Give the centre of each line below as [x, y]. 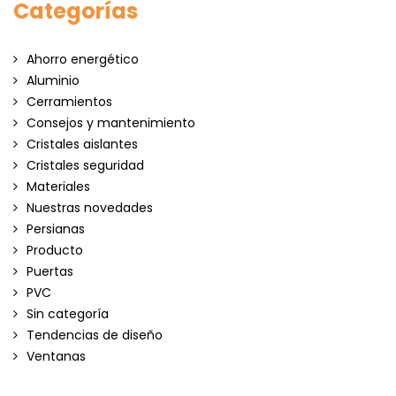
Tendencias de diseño [95, 335]
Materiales [58, 186]
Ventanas [56, 356]
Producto [55, 250]
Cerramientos [69, 101]
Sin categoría [68, 313]
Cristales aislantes [82, 144]
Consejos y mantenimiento [111, 122]
